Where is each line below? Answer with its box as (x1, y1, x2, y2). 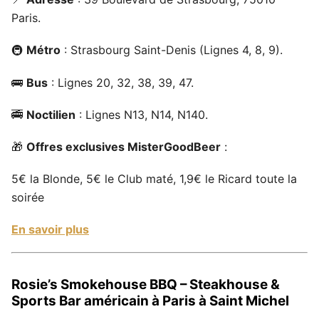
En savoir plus (11, 222, 89, 237)
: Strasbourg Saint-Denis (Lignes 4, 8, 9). (61, 43, 283, 58)
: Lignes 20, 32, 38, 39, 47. (48, 75, 194, 90)
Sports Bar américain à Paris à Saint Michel (11, 293, 289, 310)
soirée (11, 190, 44, 205)
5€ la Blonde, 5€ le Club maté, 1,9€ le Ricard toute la (11, 172, 297, 187)
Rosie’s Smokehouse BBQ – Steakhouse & (11, 276, 280, 293)
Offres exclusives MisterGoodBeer (26, 139, 221, 154)
